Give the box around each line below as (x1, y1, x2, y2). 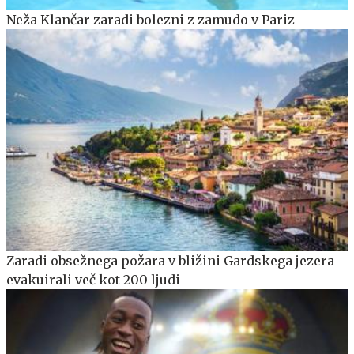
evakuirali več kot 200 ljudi (6, 272, 180, 288)
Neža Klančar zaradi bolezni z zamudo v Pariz (6, 12, 295, 28)
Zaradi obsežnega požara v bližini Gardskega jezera (6, 253, 334, 269)
